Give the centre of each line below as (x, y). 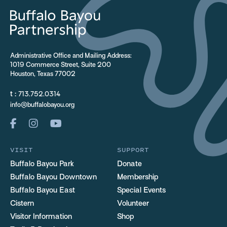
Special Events (141, 191)
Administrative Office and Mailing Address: (71, 56)
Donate (129, 164)
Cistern (22, 204)
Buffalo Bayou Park (42, 164)
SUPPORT (133, 150)
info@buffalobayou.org (42, 106)
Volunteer (133, 204)
